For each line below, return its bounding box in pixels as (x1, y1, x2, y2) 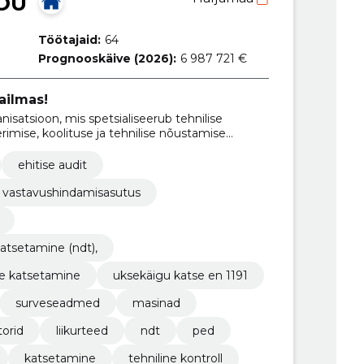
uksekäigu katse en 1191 (112, 268, 248, 284)
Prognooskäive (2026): (37, 50, 176, 66)
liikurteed (55, 323, 108, 339)
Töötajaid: (37, 32, 101, 47)
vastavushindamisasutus (2, 185, 141, 201)
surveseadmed (15, 296, 100, 311)
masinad (132, 296, 180, 311)
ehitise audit (17, 158, 87, 173)
